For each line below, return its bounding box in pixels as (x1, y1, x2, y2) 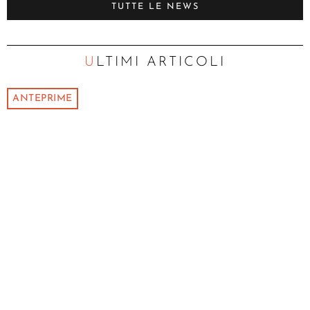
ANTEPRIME (12, 93, 73, 104)
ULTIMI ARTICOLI (96, 55, 226, 69)
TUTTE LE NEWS (111, 2, 199, 11)
